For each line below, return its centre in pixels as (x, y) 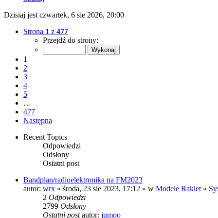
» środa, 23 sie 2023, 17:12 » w (105, 189)
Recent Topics (45, 137)
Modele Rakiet (178, 189)
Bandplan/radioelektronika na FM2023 (83, 180)
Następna (38, 121)
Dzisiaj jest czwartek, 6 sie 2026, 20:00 (64, 15)
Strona (34, 32)
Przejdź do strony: (71, 40)
